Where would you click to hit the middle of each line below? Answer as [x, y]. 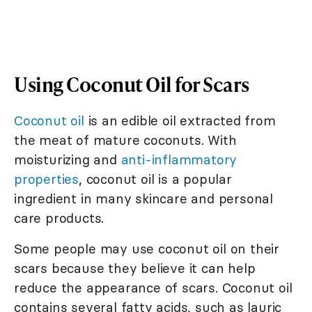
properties [47, 179]
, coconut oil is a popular [155, 179]
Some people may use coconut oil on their [147, 249]
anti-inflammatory [179, 160]
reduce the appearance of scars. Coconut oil [153, 288]
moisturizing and [68, 160]
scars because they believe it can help [135, 268]
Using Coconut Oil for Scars [132, 84]
